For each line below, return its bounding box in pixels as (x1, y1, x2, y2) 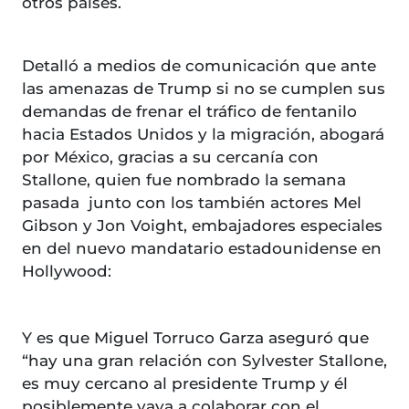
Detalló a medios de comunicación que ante (22, 57, 376, 76)
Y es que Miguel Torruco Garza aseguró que (22, 329, 369, 348)
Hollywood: (22, 262, 111, 281)
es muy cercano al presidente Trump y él (22, 374, 348, 393)
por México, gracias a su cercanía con (22, 148, 319, 167)
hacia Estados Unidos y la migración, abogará (22, 125, 384, 144)
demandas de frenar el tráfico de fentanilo (22, 102, 357, 121)
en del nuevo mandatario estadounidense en (22, 239, 382, 258)
